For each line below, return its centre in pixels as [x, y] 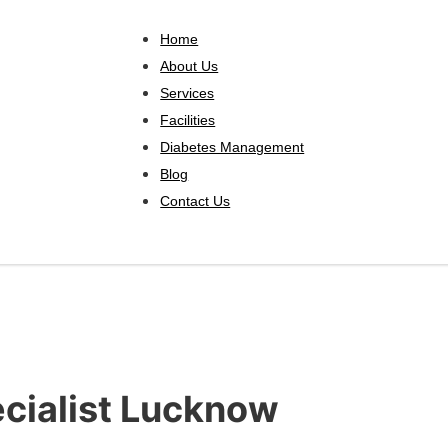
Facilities [188, 120]
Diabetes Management [232, 147]
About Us [189, 66]
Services [187, 93]
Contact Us [195, 201]
